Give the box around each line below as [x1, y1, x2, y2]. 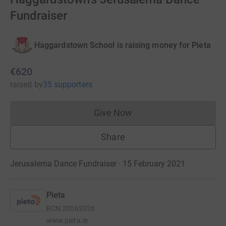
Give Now [93, 107, 133, 119]
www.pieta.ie [46, 216, 88, 225]
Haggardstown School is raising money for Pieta [34, 40, 211, 50]
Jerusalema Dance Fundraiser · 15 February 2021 [10, 159, 185, 169]
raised [10, 80, 32, 90]
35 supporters [42, 80, 92, 90]
